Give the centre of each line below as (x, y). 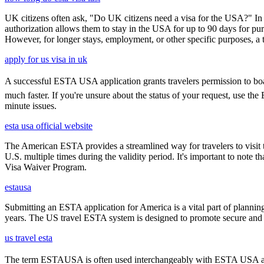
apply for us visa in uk (46, 59)
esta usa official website (49, 126)
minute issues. (31, 105)
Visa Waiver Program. (46, 167)
